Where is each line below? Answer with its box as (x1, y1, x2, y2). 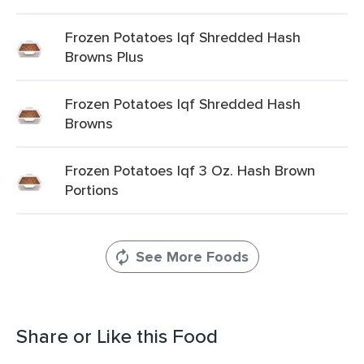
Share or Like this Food (16, 322, 218, 350)
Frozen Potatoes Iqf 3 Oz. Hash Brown (65, 160, 315, 180)
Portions (65, 180, 119, 200)
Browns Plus (65, 46, 144, 67)
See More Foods (135, 246, 249, 267)
